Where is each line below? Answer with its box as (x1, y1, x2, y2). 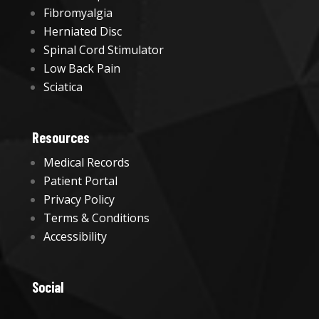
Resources (31, 129, 90, 147)
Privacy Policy (43, 192, 115, 208)
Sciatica (43, 79, 83, 95)
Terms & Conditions (43, 210, 150, 226)
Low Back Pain (43, 61, 120, 77)
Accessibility (43, 229, 107, 245)
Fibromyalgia (43, 5, 113, 21)
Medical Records (43, 155, 130, 171)
